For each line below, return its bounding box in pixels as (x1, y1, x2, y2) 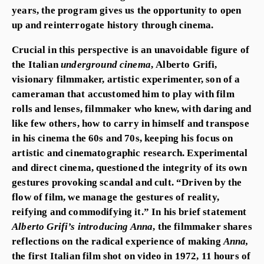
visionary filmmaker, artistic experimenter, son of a (12, 73, 240, 85)
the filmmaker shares (157, 220, 252, 233)
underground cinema (61, 58, 151, 71)
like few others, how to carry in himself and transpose (12, 117, 249, 130)
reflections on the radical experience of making (12, 235, 223, 247)
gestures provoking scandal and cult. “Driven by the (12, 176, 242, 189)
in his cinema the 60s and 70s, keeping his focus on (12, 132, 233, 144)
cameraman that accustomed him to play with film (12, 88, 235, 100)
